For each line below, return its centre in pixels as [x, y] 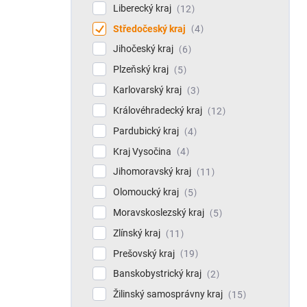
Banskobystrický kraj [158, 274]
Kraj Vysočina [143, 151]
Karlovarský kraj [148, 90]
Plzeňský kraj [142, 70]
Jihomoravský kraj [153, 172]
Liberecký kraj [143, 8]
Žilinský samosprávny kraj [169, 294]
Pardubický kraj [147, 131]
